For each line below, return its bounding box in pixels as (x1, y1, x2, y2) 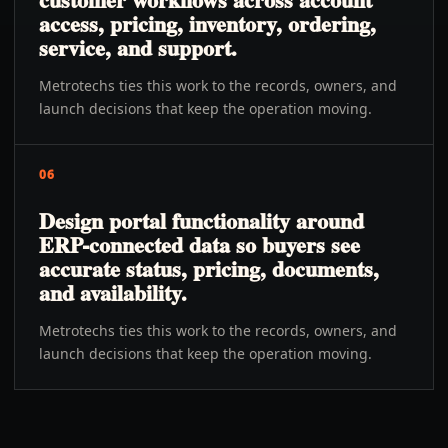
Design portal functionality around (39, 204, 364, 237)
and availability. (39, 276, 187, 309)
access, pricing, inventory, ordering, (39, 7, 376, 40)
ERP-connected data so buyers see (39, 228, 360, 261)
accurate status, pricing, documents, (39, 252, 379, 285)
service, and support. (39, 31, 237, 64)
